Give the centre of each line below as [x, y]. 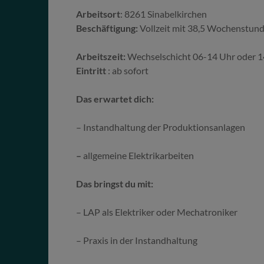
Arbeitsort [98, 14]
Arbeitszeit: [101, 56]
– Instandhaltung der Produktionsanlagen [161, 127]
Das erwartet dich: [115, 98]
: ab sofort [128, 70]
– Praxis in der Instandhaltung [137, 240]
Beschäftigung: [108, 28]
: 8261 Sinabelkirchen [164, 14]
